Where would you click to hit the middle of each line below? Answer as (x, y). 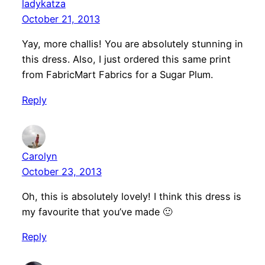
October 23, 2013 (62, 171)
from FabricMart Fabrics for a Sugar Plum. (117, 75)
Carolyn (39, 156)
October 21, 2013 (61, 19)
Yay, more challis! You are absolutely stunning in (132, 44)
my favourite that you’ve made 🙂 (97, 211)
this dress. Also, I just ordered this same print (126, 59)
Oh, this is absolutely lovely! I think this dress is (131, 196)
